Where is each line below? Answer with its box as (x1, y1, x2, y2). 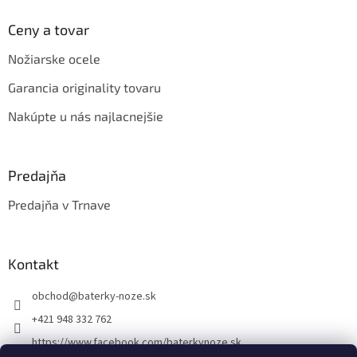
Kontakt (8, 255, 59, 273)
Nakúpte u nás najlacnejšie (8, 108, 163, 124)
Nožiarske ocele (8, 51, 100, 67)
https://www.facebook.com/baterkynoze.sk (32, 335, 241, 351)
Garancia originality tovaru (8, 80, 161, 96)
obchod (32, 288, 69, 305)
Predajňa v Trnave (8, 197, 111, 213)
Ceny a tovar (8, 21, 89, 39)
